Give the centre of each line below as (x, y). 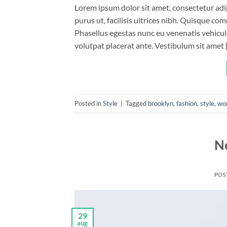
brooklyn (161, 103)
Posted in (89, 103)
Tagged (137, 103)
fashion (187, 103)
